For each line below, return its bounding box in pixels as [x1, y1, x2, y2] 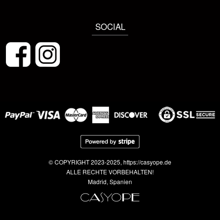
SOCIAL [95, 20, 125, 32]
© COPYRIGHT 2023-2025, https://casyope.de [49, 157, 171, 166]
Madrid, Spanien [88, 177, 132, 186]
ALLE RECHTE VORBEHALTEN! [66, 167, 154, 176]
